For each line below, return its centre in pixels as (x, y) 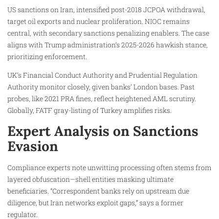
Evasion (33, 146)
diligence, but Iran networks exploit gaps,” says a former (95, 202)
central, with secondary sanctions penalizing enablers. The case (108, 33)
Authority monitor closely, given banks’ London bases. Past (101, 87)
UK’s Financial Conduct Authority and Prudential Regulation (102, 75)
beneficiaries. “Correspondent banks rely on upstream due (98, 191)
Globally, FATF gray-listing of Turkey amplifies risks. (89, 110)
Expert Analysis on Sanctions (103, 131)
